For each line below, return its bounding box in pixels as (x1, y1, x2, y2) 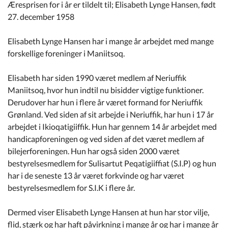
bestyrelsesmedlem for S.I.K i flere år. (8, 182, 135, 192)
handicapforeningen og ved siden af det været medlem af (8, 133, 204, 144)
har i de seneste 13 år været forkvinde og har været (8, 170, 184, 180)
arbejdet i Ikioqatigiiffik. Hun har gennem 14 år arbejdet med (8, 121, 217, 131)
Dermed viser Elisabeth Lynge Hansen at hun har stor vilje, (8, 207, 209, 217)
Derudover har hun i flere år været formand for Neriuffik (8, 97, 203, 107)
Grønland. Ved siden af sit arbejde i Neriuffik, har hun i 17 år (8, 109, 214, 119)
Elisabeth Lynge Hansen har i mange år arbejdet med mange (8, 36, 214, 46)
